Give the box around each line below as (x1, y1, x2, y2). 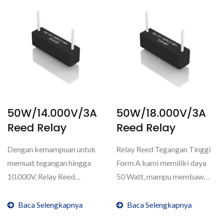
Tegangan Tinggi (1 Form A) (7, 185, 100, 195)
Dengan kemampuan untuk (7, 145, 96, 154)
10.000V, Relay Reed (7, 172, 75, 181)
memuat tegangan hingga (7, 158, 91, 167)
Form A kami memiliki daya (116, 158, 206, 167)
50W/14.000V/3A (7, 106, 97, 121)
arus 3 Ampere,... (116, 185, 170, 195)
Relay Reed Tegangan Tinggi (116, 145, 211, 154)
